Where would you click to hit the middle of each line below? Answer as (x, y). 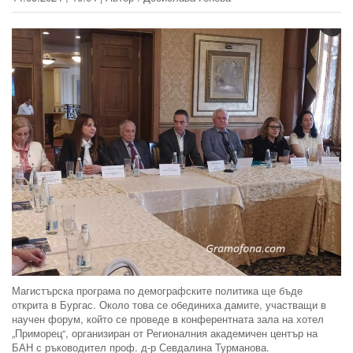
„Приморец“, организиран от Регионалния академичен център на (165, 333)
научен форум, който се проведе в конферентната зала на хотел (168, 318)
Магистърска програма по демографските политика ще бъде (157, 290)
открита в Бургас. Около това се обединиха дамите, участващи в (169, 304)
